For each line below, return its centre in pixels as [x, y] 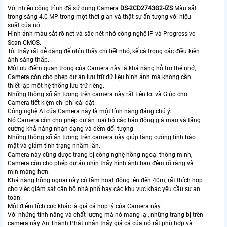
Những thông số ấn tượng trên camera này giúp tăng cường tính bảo [102, 137]
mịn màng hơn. [29, 172]
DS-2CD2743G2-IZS [146, 8]
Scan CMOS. [24, 42]
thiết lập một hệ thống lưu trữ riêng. [56, 85]
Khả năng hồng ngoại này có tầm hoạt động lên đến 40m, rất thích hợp [105, 180]
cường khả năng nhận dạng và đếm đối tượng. [71, 128]
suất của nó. [25, 25]
